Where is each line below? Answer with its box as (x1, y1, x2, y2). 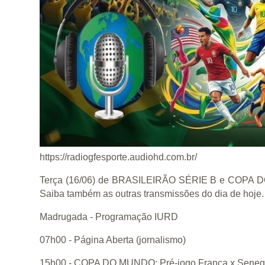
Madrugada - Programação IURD (40, 212, 179, 222)
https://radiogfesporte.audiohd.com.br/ (40, 152, 198, 163)
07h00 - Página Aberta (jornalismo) (40, 235, 186, 245)
